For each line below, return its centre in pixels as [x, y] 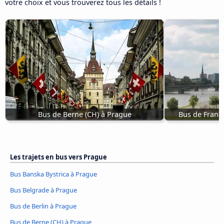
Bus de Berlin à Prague [43, 206]
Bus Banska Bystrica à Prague [53, 174]
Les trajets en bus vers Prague [58, 157]
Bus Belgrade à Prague [43, 190]
